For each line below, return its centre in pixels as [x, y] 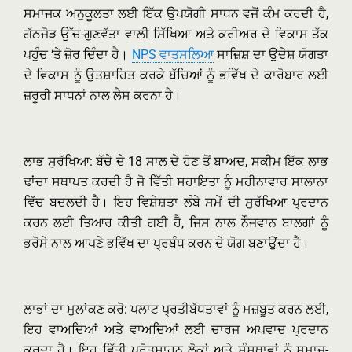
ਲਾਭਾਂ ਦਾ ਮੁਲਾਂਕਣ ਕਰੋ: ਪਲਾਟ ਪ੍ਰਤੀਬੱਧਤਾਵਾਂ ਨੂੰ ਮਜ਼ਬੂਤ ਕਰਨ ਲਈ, [176, 309]
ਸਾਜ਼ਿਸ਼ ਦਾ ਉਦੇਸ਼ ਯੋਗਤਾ [271, 55]
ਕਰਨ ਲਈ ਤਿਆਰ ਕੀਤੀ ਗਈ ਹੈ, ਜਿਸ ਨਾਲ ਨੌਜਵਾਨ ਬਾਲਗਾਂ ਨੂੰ [176, 223]
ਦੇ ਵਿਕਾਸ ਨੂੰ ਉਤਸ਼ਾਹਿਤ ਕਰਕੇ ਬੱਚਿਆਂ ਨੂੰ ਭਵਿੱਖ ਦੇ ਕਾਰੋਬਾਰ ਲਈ [176, 75]
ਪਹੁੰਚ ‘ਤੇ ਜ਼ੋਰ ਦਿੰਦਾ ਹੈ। [78, 55]
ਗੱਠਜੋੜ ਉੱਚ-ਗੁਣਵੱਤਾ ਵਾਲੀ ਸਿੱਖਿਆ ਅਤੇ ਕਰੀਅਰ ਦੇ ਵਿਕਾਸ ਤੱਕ [176, 34]
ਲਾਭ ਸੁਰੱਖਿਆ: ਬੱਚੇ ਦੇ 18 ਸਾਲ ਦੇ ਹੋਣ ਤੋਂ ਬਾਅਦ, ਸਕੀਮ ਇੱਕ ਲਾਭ [176, 161]
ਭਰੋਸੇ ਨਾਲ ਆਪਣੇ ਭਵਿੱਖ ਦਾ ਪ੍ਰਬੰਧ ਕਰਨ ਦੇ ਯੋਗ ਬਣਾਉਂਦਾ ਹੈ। [167, 243]
